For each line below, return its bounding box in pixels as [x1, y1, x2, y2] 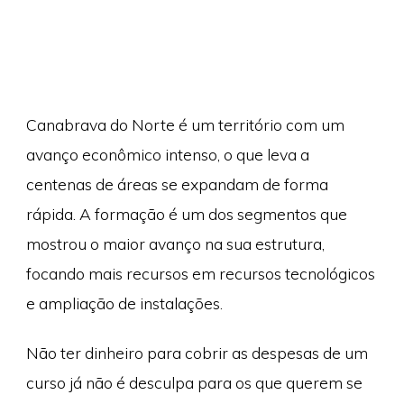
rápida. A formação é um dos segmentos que [25, 203, 347, 224]
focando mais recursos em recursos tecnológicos [25, 262, 375, 283]
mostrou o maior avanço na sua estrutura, [25, 233, 325, 253]
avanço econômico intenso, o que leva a [25, 143, 309, 164]
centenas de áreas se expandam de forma [25, 173, 328, 194]
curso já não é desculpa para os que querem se [25, 372, 363, 393]
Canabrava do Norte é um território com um [25, 114, 344, 134]
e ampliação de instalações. [25, 292, 223, 313]
